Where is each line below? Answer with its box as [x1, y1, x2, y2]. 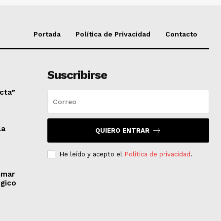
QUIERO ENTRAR [95, 127, 149, 135]
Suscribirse [47, 68, 107, 82]
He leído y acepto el [59, 150, 124, 158]
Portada [34, 30, 61, 38]
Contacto [165, 30, 197, 38]
